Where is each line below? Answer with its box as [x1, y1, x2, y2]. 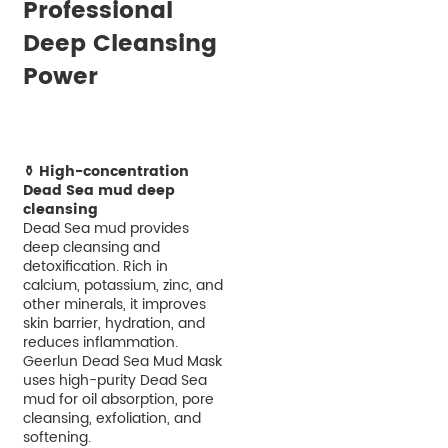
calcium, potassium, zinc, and [22, 273, 223, 297]
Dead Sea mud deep [22, 178, 175, 202]
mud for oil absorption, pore [22, 387, 214, 411]
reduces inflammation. [22, 330, 178, 354]
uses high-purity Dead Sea [22, 368, 207, 392]
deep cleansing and [22, 235, 160, 259]
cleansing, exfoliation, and [22, 406, 201, 430]
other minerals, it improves [22, 292, 206, 316]
